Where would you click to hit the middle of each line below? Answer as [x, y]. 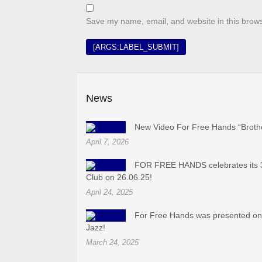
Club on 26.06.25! [119, 177]
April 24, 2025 [109, 192]
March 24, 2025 [112, 242]
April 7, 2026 [107, 142]
